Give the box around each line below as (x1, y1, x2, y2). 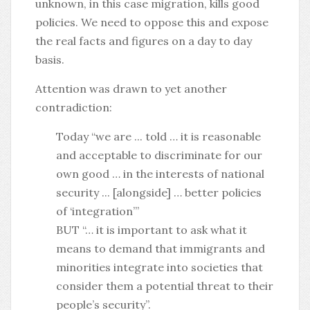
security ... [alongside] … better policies (56, 185, 262, 199)
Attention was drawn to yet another (35, 82, 227, 95)
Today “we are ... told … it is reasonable (56, 129, 261, 143)
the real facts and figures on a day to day (35, 34, 252, 48)
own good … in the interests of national (56, 167, 264, 181)
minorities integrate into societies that (56, 260, 263, 274)
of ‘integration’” (56, 204, 139, 218)
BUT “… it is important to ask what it (56, 223, 247, 237)
